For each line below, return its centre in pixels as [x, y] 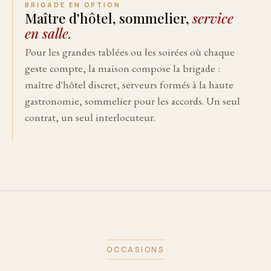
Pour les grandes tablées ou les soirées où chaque [130, 51]
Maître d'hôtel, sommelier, [109, 18]
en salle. [48, 33]
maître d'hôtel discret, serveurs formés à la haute [129, 84]
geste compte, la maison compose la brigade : [122, 68]
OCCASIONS [135, 249]
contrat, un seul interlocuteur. [90, 117]
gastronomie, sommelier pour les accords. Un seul [132, 100]
